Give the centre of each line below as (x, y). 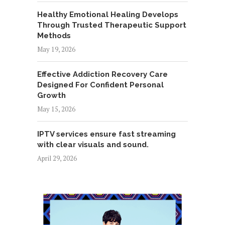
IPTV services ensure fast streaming (106, 134)
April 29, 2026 (57, 158)
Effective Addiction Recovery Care (102, 74)
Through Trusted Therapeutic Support (112, 25)
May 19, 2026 (56, 49)
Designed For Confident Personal (100, 85)
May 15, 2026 (56, 109)
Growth (51, 95)
